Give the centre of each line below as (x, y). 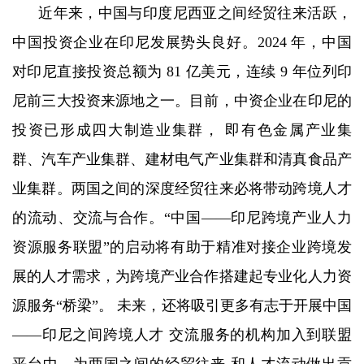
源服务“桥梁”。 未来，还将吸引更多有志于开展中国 (182, 306)
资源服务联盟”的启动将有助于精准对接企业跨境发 (182, 247)
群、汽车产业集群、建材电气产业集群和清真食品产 (182, 160)
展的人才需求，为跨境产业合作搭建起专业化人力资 (182, 277)
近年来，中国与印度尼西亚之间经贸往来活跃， (195, 13)
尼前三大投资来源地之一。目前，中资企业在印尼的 (182, 101)
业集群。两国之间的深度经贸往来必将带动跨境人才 (182, 189)
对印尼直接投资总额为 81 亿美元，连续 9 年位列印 (182, 72)
